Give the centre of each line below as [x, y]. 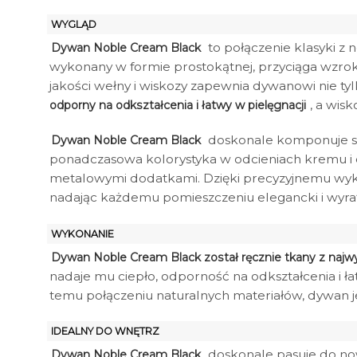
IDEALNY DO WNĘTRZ [105, 331]
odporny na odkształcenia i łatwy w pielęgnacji [178, 106]
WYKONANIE [82, 233]
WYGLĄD [74, 25]
